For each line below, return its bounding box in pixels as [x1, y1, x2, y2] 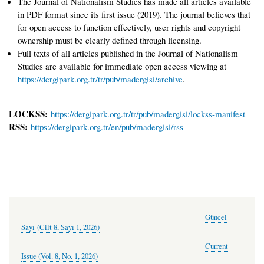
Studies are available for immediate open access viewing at [18, 60, 226, 72]
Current [205, 241, 228, 252]
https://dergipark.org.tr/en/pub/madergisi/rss [31, 120, 183, 133]
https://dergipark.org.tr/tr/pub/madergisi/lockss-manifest [51, 107, 245, 120]
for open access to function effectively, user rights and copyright [18, 21, 240, 34]
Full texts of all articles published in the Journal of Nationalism [18, 47, 238, 60]
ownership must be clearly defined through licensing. [18, 34, 202, 47]
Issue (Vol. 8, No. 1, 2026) [21, 251, 98, 262]
